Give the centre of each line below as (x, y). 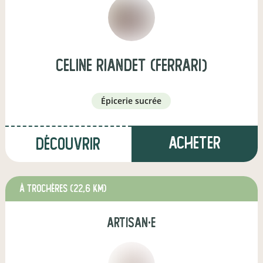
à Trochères (45, 189)
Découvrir (68, 144)
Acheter (194, 143)
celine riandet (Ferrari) (131, 65)
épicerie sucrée (134, 101)
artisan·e (131, 223)
